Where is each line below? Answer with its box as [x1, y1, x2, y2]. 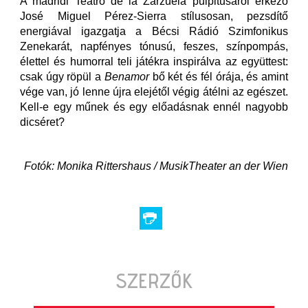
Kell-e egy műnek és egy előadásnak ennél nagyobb [20, 101, 288, 113]
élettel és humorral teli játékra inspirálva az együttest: [20, 56, 288, 68]
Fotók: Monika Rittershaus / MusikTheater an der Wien [24, 160, 288, 173]
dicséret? [20, 116, 65, 129]
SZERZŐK [115, 268, 192, 294]
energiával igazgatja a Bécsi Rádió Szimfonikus [20, 25, 288, 38]
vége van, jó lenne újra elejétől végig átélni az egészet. [20, 86, 288, 98]
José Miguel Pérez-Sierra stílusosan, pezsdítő [20, 10, 288, 23]
